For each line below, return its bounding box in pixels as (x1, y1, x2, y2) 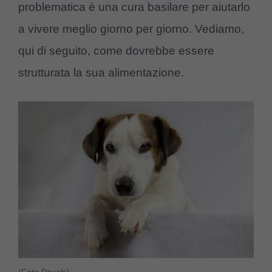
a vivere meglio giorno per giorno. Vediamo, (18, 22, 244, 36)
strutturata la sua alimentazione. (18, 66, 184, 80)
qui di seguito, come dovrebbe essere (18, 44, 214, 58)
